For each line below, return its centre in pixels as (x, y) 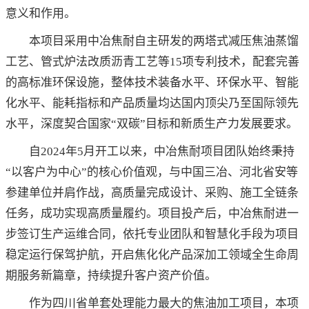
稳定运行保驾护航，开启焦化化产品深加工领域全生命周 (152, 255)
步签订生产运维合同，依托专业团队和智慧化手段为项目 (152, 234)
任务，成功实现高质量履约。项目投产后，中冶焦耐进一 (152, 213)
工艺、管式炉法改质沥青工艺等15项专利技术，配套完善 (152, 62)
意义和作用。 (41, 13)
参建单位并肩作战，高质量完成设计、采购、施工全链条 (152, 193)
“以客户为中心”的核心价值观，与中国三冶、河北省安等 (152, 172)
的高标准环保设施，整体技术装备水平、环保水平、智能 (152, 82)
